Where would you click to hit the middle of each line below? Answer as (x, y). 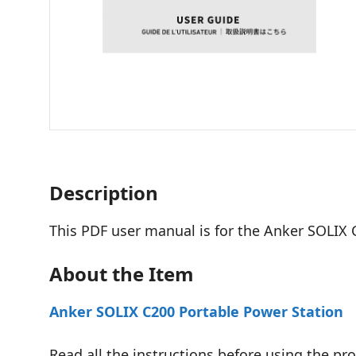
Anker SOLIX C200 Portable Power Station (196, 311)
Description (104, 192)
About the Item (122, 273)
